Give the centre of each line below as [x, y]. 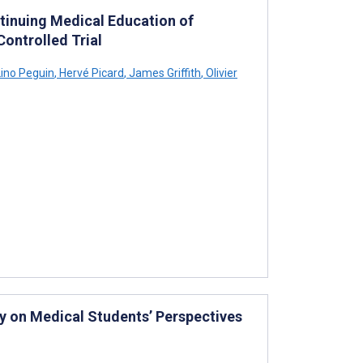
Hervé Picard [90, 73]
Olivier [220, 73]
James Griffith [164, 73]
